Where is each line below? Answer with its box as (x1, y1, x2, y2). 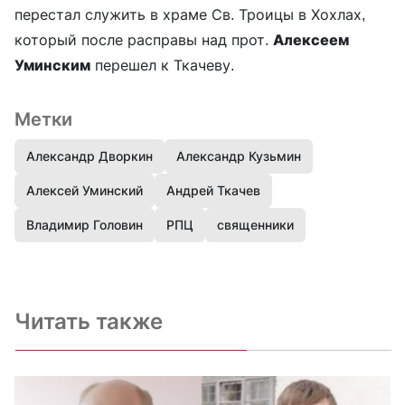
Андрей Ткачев (166, 183, 260, 199)
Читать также (14, 308, 163, 335)
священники (217, 217, 294, 233)
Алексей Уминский (26, 183, 143, 199)
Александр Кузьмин (176, 148, 301, 165)
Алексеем (273, 31, 349, 50)
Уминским (14, 56, 90, 75)
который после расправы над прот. (14, 31, 273, 50)
